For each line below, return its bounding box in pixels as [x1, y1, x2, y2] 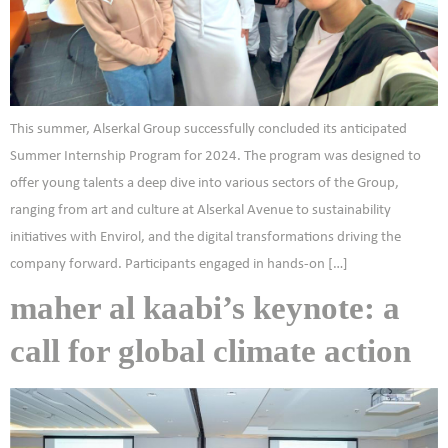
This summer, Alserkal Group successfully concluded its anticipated [10, 122, 407, 138]
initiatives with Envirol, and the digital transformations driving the [10, 230, 401, 246]
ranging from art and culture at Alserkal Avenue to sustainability [10, 203, 391, 219]
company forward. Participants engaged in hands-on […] [10, 257, 348, 273]
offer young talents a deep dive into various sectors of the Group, [10, 176, 399, 192]
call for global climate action [10, 332, 411, 370]
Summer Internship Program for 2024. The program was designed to [10, 149, 421, 165]
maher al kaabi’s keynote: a [10, 289, 400, 327]
